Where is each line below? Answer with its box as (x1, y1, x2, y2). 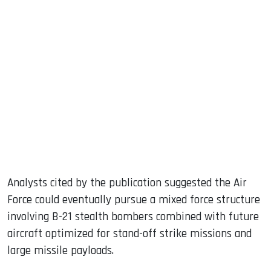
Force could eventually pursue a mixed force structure (7, 192, 260, 207)
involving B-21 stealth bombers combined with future (7, 209, 259, 224)
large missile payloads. (7, 243, 114, 258)
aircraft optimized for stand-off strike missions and (7, 226, 252, 241)
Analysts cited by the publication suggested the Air (7, 175, 247, 191)
